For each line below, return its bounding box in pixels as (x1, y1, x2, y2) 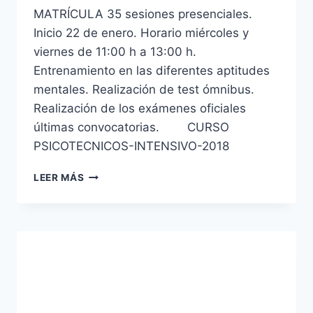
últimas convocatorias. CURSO (34, 120, 229, 135)
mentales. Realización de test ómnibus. (34, 82, 254, 97)
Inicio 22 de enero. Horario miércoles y (34, 26, 249, 41)
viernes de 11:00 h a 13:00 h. (34, 45, 196, 59)
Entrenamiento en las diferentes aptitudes (34, 64, 270, 78)
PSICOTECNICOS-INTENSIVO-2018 (34, 139, 229, 154)
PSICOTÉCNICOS (83, 198, 170, 210)
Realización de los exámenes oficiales (34, 101, 246, 116)
